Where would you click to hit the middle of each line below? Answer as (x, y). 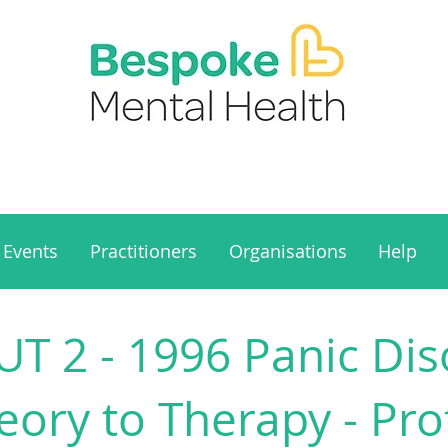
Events (31, 251)
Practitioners (144, 251)
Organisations (287, 251)
